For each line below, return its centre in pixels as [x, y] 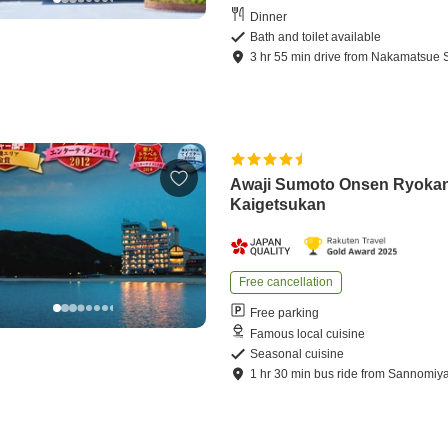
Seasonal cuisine [297, 354]
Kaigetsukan [278, 205]
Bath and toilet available [316, 37]
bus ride [336, 374]
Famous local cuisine [308, 333]
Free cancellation [286, 282]
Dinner [269, 16]
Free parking [285, 312]
